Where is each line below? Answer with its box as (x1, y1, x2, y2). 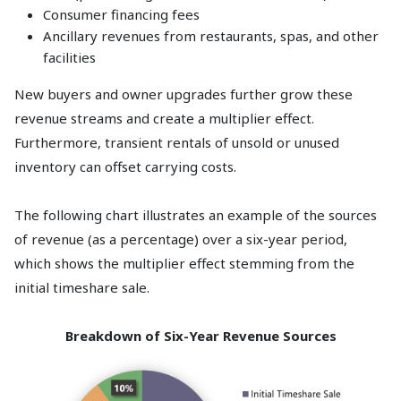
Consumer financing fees (43, 5, 200, 24)
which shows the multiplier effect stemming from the (14, 254, 354, 273)
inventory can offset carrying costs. (14, 158, 236, 176)
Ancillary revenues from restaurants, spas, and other (43, 27, 379, 46)
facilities (43, 48, 96, 67)
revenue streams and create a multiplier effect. (14, 109, 314, 128)
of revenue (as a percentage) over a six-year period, (14, 230, 347, 249)
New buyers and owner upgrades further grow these (14, 85, 353, 104)
